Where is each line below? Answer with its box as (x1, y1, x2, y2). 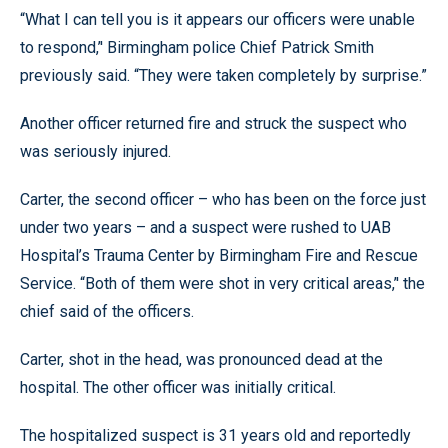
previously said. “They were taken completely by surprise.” (20, 66, 427, 85)
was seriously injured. (20, 142, 171, 161)
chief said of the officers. (20, 302, 194, 321)
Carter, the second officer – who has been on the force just (20, 190, 426, 209)
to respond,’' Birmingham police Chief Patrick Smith (20, 38, 374, 57)
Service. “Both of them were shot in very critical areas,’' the (20, 274, 425, 293)
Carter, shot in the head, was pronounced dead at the (20, 350, 383, 369)
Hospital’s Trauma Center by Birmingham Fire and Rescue (20, 246, 418, 265)
